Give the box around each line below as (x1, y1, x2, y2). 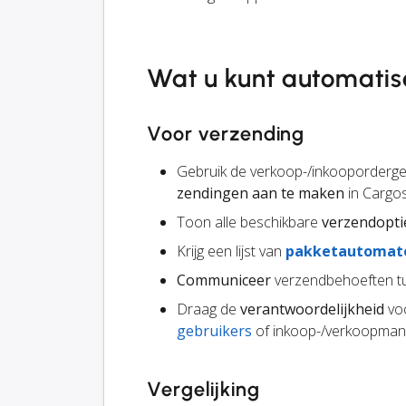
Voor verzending (148, 121, 305, 147)
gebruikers (177, 321, 252, 342)
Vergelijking (148, 377, 260, 402)
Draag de (177, 299, 240, 320)
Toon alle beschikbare (177, 212, 322, 233)
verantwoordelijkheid (240, 299, 384, 320)
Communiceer (177, 270, 271, 291)
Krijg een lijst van (177, 241, 285, 262)
